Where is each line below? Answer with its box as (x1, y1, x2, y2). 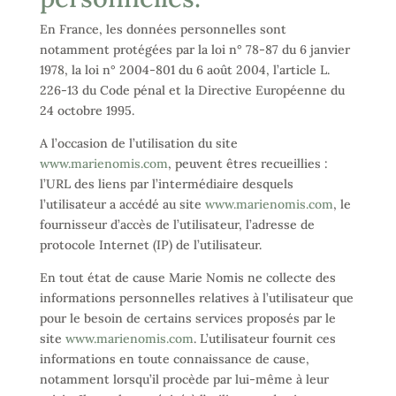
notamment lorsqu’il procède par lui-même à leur (39, 371, 329, 387)
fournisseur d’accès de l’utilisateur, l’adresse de (39, 217, 315, 232)
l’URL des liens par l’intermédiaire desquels (39, 176, 293, 192)
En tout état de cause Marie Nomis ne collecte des (39, 270, 336, 286)
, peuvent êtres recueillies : (167, 156, 328, 171)
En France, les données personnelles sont (39, 21, 286, 37)
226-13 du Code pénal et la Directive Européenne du (39, 82, 345, 98)
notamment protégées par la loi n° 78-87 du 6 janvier (39, 42, 350, 57)
